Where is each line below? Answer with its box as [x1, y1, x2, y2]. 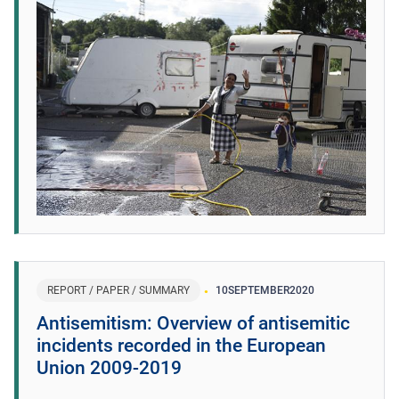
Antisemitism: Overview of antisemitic [37, 312, 350, 334]
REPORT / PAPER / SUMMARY [47, 283, 190, 297]
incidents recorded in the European [37, 334, 326, 356]
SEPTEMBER [228, 283, 289, 297]
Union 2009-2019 [37, 356, 182, 379]
